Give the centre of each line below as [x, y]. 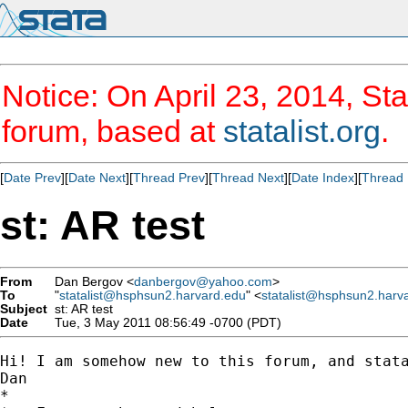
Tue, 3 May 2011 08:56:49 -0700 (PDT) [164, 322]
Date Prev [32, 178]
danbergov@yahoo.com [203, 281]
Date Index [323, 178]
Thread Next [248, 178]
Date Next [97, 178]
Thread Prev [169, 178]
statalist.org [302, 131]
